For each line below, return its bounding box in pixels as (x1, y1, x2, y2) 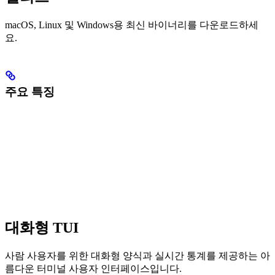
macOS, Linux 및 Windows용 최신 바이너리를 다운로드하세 (5, 19, 258, 30)
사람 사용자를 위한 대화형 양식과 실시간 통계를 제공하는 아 (5, 250, 270, 261)
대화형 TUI (5, 220, 79, 236)
